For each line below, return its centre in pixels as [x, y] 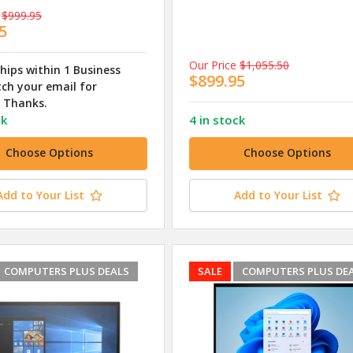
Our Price [212, 65]
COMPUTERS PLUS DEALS [66, 271]
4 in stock [217, 120]
